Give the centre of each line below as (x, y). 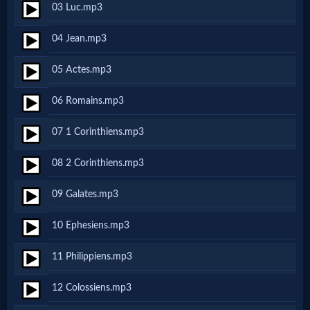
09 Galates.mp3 (85, 194)
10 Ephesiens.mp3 (91, 226)
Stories (48, 117)
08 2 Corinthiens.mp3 (98, 163)
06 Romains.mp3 (88, 101)
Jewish (48, 89)
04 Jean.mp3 (79, 39)
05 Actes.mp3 (82, 70)
